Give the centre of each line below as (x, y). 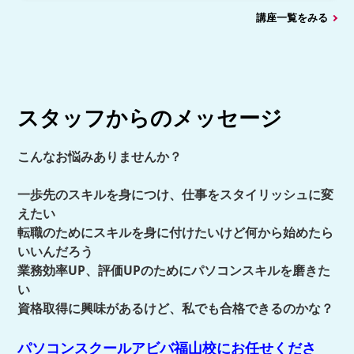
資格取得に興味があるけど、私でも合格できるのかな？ (176, 308)
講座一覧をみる (292, 18)
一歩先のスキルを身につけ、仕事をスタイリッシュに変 (176, 194)
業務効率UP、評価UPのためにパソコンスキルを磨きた (174, 270)
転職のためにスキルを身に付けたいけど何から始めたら (176, 232)
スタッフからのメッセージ (150, 117)
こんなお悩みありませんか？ (100, 156)
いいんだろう (56, 251)
